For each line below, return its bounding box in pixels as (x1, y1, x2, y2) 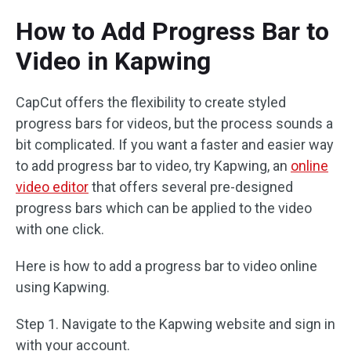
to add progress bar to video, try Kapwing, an (16, 157, 291, 174)
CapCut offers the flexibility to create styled (16, 93, 286, 110)
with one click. (16, 220, 104, 237)
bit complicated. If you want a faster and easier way (16, 136, 334, 153)
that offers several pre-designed (89, 178, 293, 195)
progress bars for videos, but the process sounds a (16, 114, 333, 132)
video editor (16, 178, 89, 195)
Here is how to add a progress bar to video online (16, 257, 317, 274)
